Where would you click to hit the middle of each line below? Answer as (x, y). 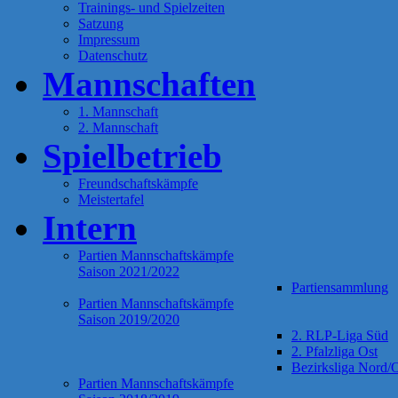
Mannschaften (149, 84)
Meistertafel (111, 199)
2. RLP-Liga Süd (340, 335)
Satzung (101, 23)
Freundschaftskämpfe (138, 183)
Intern (90, 227)
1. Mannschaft (118, 111)
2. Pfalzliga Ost (334, 351)
